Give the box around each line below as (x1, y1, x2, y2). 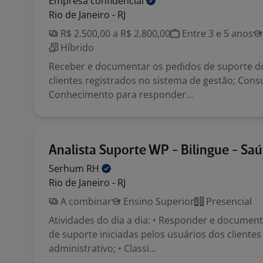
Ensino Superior (121, 195, 194, 208)
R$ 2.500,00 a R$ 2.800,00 (58, 27, 170, 40)
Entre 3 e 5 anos (180, 27, 253, 40)
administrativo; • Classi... (49, 242, 156, 255)
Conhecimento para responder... (49, 88, 193, 101)
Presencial (204, 195, 252, 208)
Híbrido (58, 41, 94, 54)
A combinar (58, 195, 112, 208)
